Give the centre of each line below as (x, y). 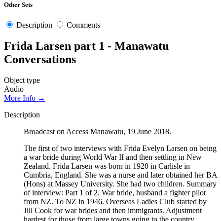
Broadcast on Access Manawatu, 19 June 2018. (97, 131)
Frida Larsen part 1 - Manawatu (86, 46)
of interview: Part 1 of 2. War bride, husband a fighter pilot (115, 192)
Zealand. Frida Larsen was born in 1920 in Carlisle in (107, 166)
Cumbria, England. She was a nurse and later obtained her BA (120, 175)
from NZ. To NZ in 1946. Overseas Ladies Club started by (115, 201)
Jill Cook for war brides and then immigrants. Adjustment (113, 210)
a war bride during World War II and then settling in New (113, 157)
